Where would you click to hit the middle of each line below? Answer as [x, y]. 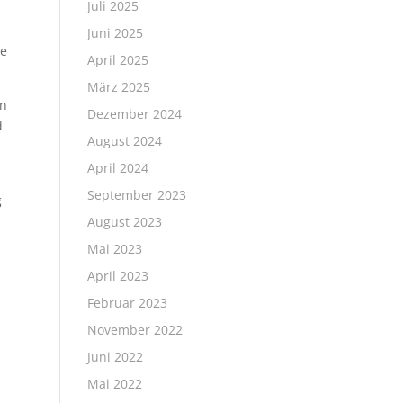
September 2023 [136, 195]
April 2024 [117, 168]
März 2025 [118, 87]
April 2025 [117, 60]
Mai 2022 [114, 384]
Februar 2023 [127, 303]
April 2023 [117, 276]
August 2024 [124, 141]
